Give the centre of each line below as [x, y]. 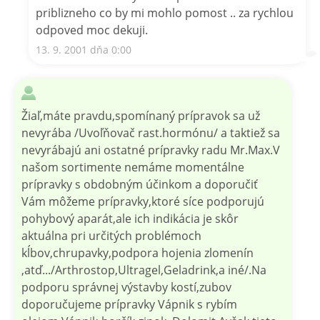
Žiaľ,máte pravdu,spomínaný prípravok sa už [141, 115]
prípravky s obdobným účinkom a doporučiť [140, 184]
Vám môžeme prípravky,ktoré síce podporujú [143, 201]
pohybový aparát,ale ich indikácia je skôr [130, 218]
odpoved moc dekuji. [92, 30]
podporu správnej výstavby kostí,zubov [126, 287]
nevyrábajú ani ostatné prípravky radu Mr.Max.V [151, 150]
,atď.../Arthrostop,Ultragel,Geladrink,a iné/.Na [144, 270]
